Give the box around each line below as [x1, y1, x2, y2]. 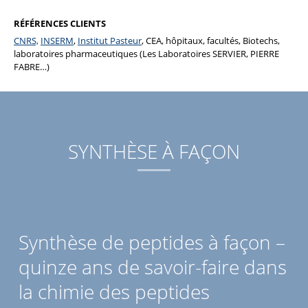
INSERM [41, 34, 74, 47]
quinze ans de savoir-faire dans [18, 254, 287, 280]
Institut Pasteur [78, 34, 142, 47]
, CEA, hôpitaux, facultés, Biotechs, [142, 34, 280, 47]
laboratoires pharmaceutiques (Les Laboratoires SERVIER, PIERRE [14, 47, 279, 60]
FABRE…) [14, 60, 49, 74]
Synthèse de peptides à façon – [18, 229, 285, 256]
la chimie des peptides [18, 278, 210, 305]
